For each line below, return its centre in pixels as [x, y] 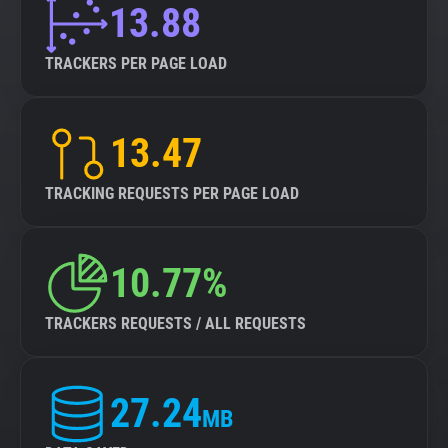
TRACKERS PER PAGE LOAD [136, 63]
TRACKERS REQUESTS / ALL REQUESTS [175, 323]
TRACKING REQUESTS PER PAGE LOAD [172, 193]
